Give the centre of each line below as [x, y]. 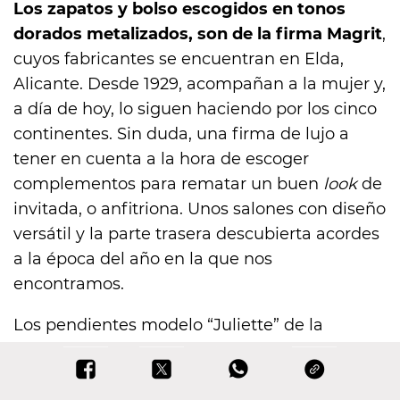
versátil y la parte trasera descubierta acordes [196, 234]
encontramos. [69, 284]
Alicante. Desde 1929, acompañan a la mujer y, [200, 84]
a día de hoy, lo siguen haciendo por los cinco [195, 109]
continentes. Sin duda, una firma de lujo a [181, 134]
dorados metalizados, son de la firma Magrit [198, 34]
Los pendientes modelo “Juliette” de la [168, 325]
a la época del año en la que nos [143, 259]
